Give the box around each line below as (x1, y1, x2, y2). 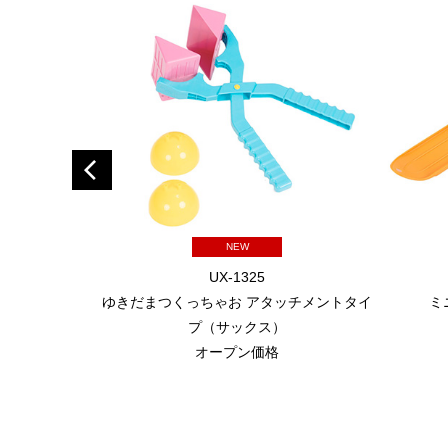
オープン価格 (195, 344, 279, 360)
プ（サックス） (188, 319, 286, 335)
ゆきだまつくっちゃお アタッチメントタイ (102, 294, 372, 310)
